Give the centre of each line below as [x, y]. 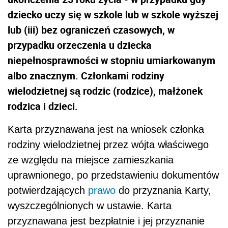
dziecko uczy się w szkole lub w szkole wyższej [113, 15]
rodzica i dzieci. [43, 106]
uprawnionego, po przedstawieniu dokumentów [113, 175]
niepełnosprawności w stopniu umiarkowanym [111, 61]
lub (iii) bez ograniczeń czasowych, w [91, 30]
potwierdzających [48, 191]
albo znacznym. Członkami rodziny [86, 76]
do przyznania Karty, [163, 191]
